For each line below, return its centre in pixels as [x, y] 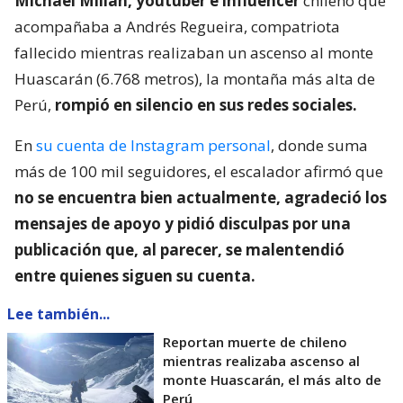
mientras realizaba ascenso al [261, 361]
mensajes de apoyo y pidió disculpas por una [183, 224]
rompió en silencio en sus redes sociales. [206, 105]
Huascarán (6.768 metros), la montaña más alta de [195, 79]
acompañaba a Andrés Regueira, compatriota [177, 27]
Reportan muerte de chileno [255, 342]
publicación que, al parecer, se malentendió [179, 250]
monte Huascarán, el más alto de [272, 380]
